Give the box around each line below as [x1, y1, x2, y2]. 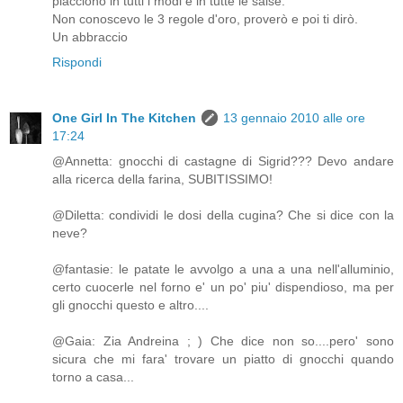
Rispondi [52, 54, 102, 69]
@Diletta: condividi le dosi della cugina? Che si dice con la [52, 207, 394, 222]
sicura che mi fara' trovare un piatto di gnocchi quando [52, 351, 394, 366]
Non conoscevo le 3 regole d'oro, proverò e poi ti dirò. [52, 11, 358, 26]
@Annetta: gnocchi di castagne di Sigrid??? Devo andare [52, 153, 394, 168]
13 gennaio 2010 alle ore [223, 110, 365, 125]
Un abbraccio [52, 29, 128, 44]
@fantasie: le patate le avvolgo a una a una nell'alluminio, [52, 261, 394, 276]
